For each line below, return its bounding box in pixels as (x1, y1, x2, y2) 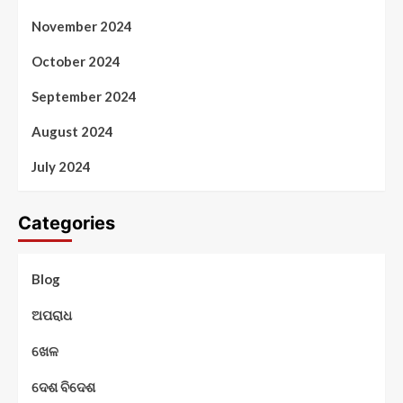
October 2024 (31, 52, 121, 69)
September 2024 (31, 87, 137, 104)
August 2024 (31, 122, 113, 139)
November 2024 (31, 17, 132, 34)
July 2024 (31, 157, 91, 175)
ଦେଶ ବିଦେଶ (31, 378, 95, 395)
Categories (18, 211, 115, 234)
